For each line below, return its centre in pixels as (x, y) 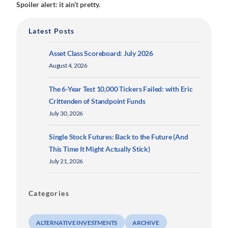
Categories (49, 193)
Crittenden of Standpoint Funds (97, 101)
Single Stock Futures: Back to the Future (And (119, 137)
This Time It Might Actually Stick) (99, 149)
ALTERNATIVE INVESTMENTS (77, 223)
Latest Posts (52, 31)
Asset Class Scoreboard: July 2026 (101, 53)
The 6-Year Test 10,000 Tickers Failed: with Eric (121, 89)
